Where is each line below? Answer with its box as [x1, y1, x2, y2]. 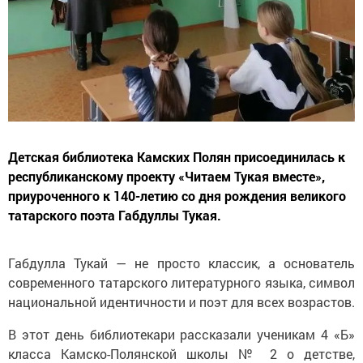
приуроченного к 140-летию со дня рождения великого [8, 186, 346, 204]
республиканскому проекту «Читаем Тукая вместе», [8, 167, 325, 185]
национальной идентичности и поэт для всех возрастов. [8, 293, 355, 310]
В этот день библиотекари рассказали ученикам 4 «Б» [8, 325, 355, 343]
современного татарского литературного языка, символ [8, 273, 355, 291]
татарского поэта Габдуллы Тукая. [8, 206, 221, 224]
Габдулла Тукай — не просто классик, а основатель [8, 254, 355, 271]
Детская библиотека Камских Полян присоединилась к [8, 147, 345, 165]
